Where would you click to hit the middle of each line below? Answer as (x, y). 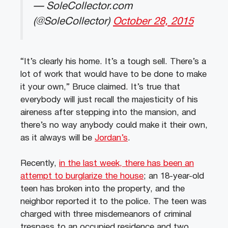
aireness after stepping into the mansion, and (108, 112)
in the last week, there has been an (126, 164)
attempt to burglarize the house (82, 177)
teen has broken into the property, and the (103, 189)
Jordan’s (111, 138)
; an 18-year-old (174, 177)
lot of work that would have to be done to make (113, 74)
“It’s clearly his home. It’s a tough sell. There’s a (113, 62)
